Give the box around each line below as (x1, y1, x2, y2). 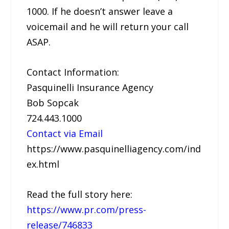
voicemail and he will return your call (27, 20, 189, 33)
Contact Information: (27, 65, 120, 78)
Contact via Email (27, 127, 103, 140)
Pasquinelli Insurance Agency (27, 81, 154, 94)
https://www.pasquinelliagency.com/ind (27, 142, 201, 155)
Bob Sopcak (27, 96, 79, 109)
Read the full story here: (27, 188, 133, 200)
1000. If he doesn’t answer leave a (27, 5, 173, 18)
